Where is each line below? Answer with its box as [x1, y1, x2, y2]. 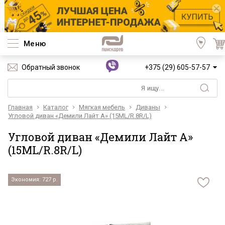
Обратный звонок [22, 63, 80, 71]
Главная [8, 103, 33, 111]
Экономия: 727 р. [11, 176, 58, 183]
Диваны [136, 103, 160, 111]
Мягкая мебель [79, 103, 125, 111]
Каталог [43, 103, 68, 111]
